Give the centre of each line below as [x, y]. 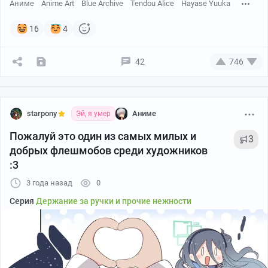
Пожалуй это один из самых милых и [103, 136]
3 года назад [49, 182]
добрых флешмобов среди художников [109, 150]
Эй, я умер [93, 113]
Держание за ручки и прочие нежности [114, 201]
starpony [42, 113]
